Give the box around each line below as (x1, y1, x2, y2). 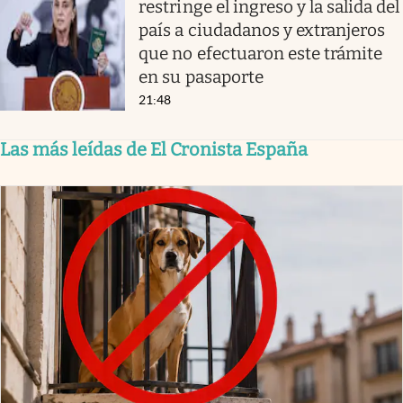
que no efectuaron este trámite (139, 42, 383, 64)
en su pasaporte (139, 66, 264, 87)
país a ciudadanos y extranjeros (139, 19, 386, 40)
